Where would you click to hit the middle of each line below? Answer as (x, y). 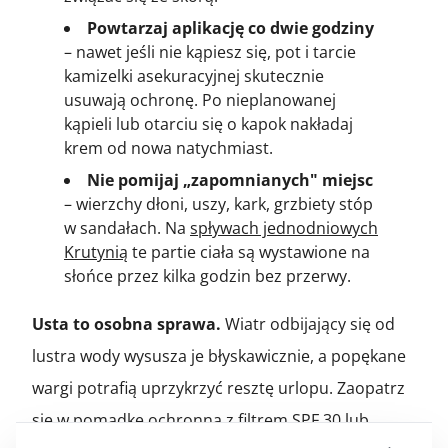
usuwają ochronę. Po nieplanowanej (200, 99)
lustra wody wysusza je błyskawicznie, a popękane (219, 355)
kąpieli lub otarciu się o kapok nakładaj (208, 123)
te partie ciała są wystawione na (249, 251)
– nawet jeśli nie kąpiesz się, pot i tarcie (210, 51)
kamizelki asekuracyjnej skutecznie (194, 75)
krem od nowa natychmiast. (168, 147)
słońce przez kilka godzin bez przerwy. (207, 275)
